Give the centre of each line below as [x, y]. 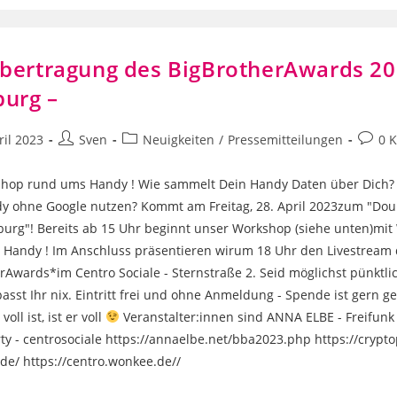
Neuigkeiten [179, 140]
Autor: [76, 157]
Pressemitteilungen [286, 140]
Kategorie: [152, 157]
